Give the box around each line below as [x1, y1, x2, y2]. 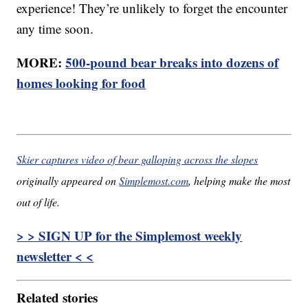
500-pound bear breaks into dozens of [65, 53, 279, 72]
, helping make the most [188, 173, 291, 188]
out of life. [16, 194, 60, 209]
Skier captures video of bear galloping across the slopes [16, 151, 258, 166]
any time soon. [16, 20, 94, 38]
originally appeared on [16, 173, 120, 188]
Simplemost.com [119, 173, 189, 188]
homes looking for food [16, 74, 146, 93]
